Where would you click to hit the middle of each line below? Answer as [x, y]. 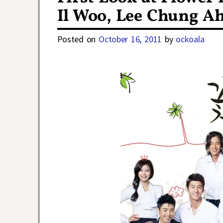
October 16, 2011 [130, 39]
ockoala [190, 39]
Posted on [78, 39]
